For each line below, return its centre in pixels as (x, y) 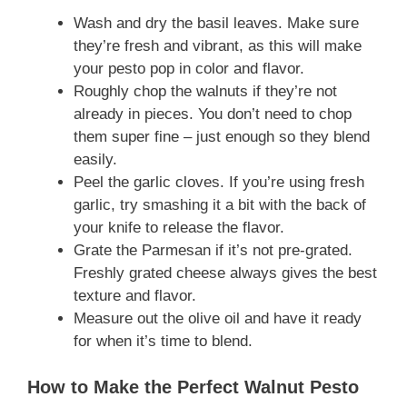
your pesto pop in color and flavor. (189, 69)
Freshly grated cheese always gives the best (225, 273)
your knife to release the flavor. (179, 228)
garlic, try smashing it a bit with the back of (220, 205)
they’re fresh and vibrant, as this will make (218, 46)
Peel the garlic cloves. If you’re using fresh (219, 183)
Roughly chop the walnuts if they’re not (205, 92)
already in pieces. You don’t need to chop (213, 114)
